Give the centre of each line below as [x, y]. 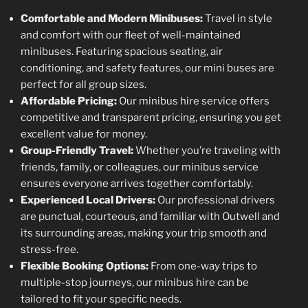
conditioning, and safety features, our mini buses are [147, 68]
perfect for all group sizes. [84, 84]
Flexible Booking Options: [85, 266]
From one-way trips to [203, 266]
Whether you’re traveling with [207, 150]
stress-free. [49, 249]
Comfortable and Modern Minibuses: [112, 18]
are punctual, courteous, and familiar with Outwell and [150, 216]
